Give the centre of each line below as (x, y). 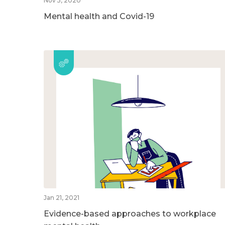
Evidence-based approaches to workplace (130, 213)
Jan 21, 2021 (62, 197)
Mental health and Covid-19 (99, 16)
